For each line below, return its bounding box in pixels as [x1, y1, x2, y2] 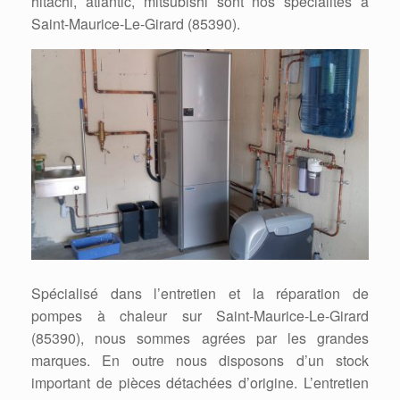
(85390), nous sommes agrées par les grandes [31, 328, 369, 349]
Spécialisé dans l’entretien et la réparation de [31, 283, 369, 304]
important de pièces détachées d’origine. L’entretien [31, 372, 369, 394]
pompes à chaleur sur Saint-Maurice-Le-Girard [31, 305, 369, 327]
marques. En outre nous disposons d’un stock [31, 350, 369, 371]
